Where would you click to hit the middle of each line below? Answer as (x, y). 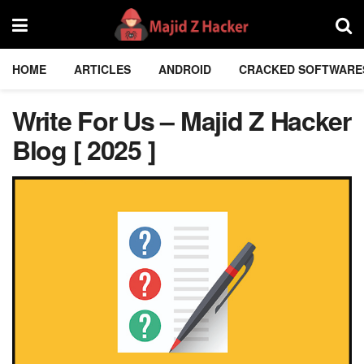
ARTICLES (102, 69)
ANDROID (185, 69)
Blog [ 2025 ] (84, 149)
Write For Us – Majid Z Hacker (182, 120)
